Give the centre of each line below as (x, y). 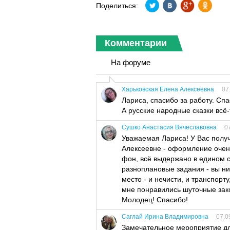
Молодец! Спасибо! (155, 200)
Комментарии (136, 43)
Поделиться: (117, 6)
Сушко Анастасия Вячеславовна (169, 127)
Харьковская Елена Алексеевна (168, 89)
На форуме (131, 62)
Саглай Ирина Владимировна (165, 217)
